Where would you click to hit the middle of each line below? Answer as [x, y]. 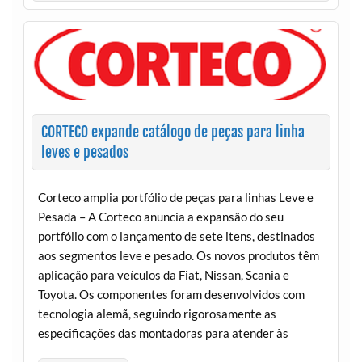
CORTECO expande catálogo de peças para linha [173, 133]
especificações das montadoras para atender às [163, 333]
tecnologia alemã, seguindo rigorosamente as [157, 313]
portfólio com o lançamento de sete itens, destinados [176, 236]
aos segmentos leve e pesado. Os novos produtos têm [178, 255]
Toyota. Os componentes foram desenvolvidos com [171, 294]
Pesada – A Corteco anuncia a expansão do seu [160, 216]
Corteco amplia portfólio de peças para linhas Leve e [175, 197]
